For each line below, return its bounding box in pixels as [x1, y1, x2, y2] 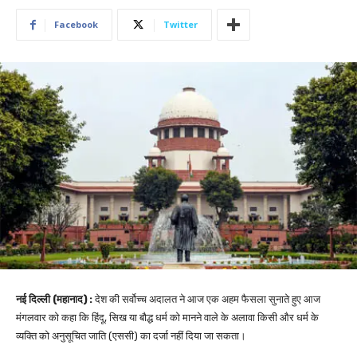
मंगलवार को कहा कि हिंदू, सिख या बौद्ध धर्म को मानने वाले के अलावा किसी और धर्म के [16, 311, 319, 324]
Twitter [163, 18, 198, 31]
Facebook [54, 18, 98, 31]
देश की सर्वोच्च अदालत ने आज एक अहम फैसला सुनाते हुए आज [92, 292, 320, 305]
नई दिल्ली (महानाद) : [16, 292, 92, 305]
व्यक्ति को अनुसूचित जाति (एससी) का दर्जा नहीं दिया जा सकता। [16, 329, 246, 342]
